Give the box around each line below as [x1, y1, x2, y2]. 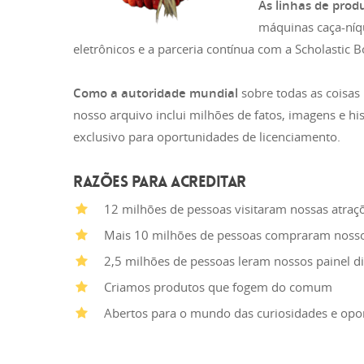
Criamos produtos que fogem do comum [104, 279, 332, 295]
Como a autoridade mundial [73, 84, 238, 101]
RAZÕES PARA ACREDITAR [73, 171, 246, 192]
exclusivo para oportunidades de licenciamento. [73, 128, 340, 145]
